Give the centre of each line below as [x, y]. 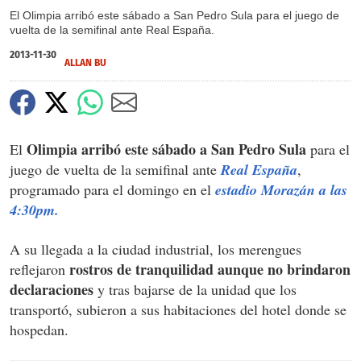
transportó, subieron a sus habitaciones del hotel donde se [178, 309]
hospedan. [39, 329]
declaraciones [52, 289]
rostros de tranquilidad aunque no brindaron [210, 269]
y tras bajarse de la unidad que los [195, 289]
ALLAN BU [85, 62]
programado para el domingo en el [112, 189]
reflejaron [39, 269]
